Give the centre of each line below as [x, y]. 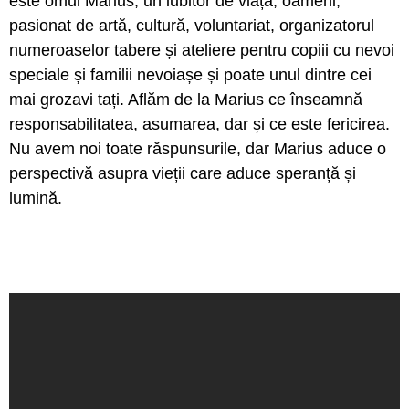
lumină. [36, 198]
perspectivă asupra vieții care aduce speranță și [183, 173]
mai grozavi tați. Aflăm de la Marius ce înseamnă [186, 100]
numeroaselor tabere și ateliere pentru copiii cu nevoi [202, 50]
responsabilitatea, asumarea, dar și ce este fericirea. [199, 124]
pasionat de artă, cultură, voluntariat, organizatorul [192, 26]
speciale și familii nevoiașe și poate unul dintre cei [190, 75]
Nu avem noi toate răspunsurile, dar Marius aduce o [198, 149]
